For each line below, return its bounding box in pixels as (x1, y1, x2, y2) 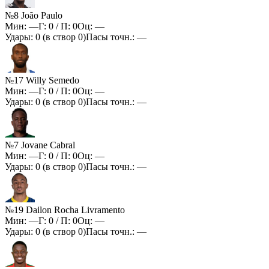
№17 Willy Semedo (5, 75, 79, 86)
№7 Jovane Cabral (5, 140, 75, 151)
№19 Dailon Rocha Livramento (5, 205, 125, 216)
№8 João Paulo (5, 10, 62, 21)
